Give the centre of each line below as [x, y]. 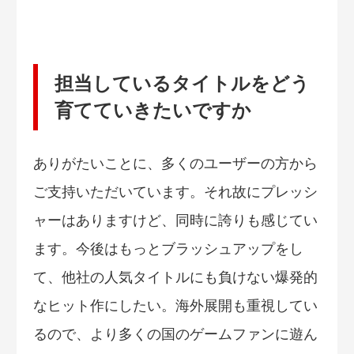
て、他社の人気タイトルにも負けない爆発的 [175, 278]
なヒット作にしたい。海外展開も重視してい [175, 306]
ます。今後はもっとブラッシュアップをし [168, 249]
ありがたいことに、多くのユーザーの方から [175, 164]
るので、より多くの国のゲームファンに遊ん [175, 335]
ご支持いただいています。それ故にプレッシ [175, 192]
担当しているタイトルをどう [182, 83]
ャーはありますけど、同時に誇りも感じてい [175, 221]
